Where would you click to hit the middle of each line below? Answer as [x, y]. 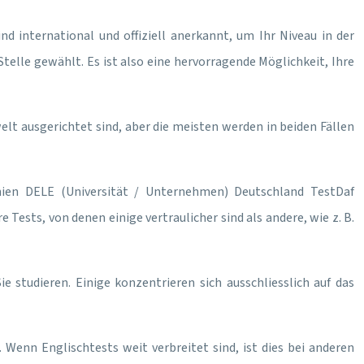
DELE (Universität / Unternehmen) [123, 192]
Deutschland [266, 192]
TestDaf [329, 192]
